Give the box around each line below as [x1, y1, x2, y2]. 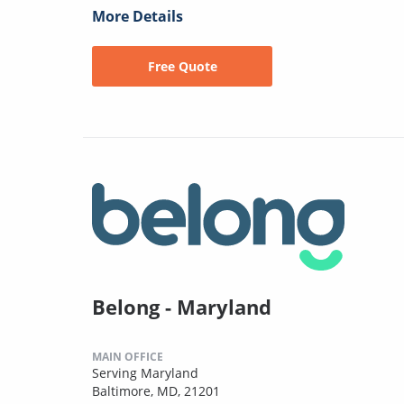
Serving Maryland [92, 364, 198, 382]
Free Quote [147, 58, 217, 76]
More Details [92, 6, 183, 27]
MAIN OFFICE [92, 349, 163, 365]
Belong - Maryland [92, 293, 271, 321]
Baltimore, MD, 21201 [92, 382, 220, 400]
